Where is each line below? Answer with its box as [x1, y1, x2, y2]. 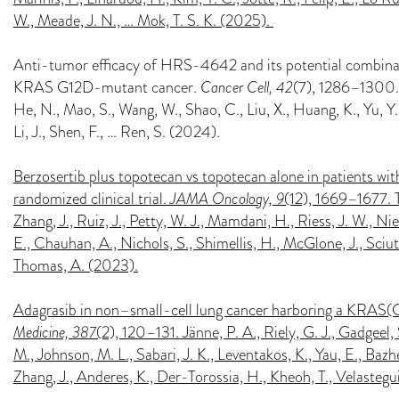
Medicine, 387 [13, 321, 96, 343]
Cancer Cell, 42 [200, 76, 293, 98]
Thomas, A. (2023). [13, 254, 138, 276]
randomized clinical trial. [13, 187, 170, 209]
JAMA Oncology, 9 [170, 187, 284, 209]
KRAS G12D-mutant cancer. [13, 76, 200, 98]
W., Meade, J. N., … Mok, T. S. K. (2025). [13, 9, 273, 31]
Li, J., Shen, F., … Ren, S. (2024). [13, 120, 220, 142]
